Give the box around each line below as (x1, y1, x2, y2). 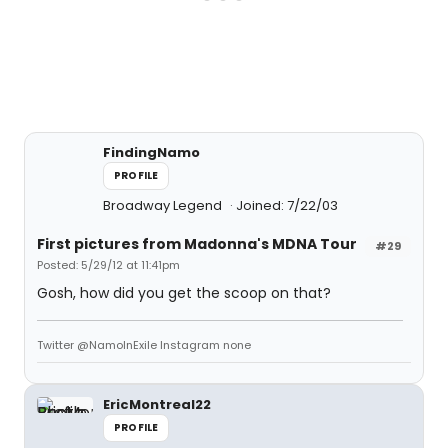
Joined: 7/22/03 (236, 196, 338, 215)
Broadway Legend (103, 196, 225, 215)
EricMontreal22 (103, 395, 211, 414)
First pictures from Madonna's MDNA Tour (37, 234, 357, 254)
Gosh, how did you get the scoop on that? (37, 283, 331, 303)
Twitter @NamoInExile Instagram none (37, 337, 251, 353)
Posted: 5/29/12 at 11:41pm (37, 257, 180, 273)
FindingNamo (103, 143, 200, 162)
